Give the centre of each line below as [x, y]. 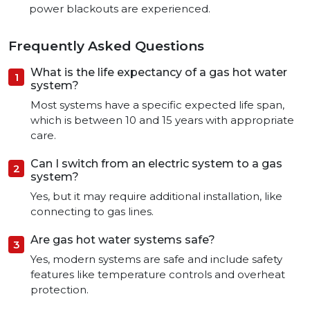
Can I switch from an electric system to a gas [156, 164]
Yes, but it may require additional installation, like [156, 197]
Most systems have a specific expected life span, [157, 105]
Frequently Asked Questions [106, 46]
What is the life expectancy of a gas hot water [159, 73]
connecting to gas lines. [92, 212]
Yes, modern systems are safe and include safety [156, 259]
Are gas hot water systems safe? [123, 240]
